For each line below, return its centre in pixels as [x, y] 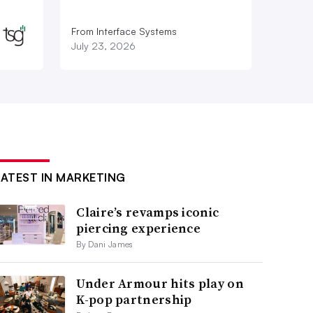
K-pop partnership [134, 300]
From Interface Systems [124, 31]
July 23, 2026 [103, 46]
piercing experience [139, 228]
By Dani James [105, 245]
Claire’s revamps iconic [148, 212]
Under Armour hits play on [160, 284]
